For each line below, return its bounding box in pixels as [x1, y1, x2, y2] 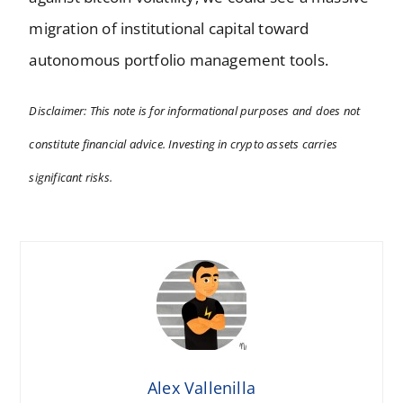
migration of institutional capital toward [29, 17, 309, 39]
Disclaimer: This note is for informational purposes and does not [29, 102, 361, 119]
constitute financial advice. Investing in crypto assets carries [29, 135, 338, 152]
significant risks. [29, 168, 113, 185]
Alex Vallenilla [148, 376, 255, 399]
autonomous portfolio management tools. [29, 49, 329, 70]
